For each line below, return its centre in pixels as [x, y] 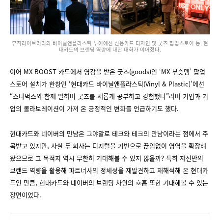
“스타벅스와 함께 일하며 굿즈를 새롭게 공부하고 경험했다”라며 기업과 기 [109, 96]
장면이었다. [26, 195]
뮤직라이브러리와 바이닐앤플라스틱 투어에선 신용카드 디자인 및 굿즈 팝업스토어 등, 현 [110, 43]
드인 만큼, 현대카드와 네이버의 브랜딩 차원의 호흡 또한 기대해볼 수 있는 [109, 183]
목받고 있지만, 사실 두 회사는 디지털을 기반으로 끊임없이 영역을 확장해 [108, 146]
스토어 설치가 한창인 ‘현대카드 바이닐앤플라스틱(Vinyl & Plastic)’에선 [107, 84]
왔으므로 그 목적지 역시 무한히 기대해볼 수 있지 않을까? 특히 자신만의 [107, 158]
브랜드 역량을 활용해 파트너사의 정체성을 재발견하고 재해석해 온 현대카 [109, 170]
